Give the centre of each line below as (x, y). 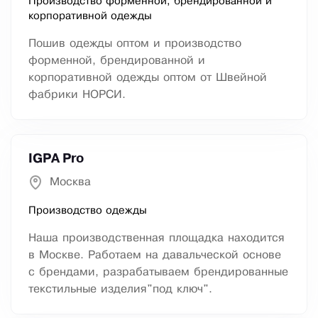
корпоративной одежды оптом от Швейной (148, 78)
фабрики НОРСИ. (77, 95)
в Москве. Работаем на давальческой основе (155, 256)
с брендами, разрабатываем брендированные (158, 273)
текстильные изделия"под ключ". (120, 290)
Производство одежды (88, 211)
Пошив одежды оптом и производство (135, 44)
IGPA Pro (56, 159)
